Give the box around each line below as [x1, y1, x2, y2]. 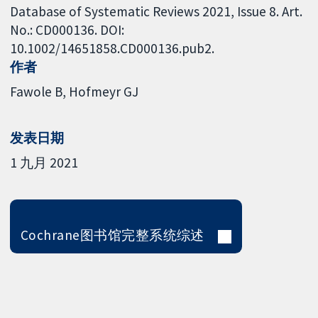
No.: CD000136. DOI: [10, 21, 125, 38]
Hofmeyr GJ [69, 83, 139, 101]
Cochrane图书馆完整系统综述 [20, 226, 204, 244]
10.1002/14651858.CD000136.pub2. [10, 39, 215, 57]
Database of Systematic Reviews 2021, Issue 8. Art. [10, 2, 303, 20]
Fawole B [10, 83, 63, 101]
